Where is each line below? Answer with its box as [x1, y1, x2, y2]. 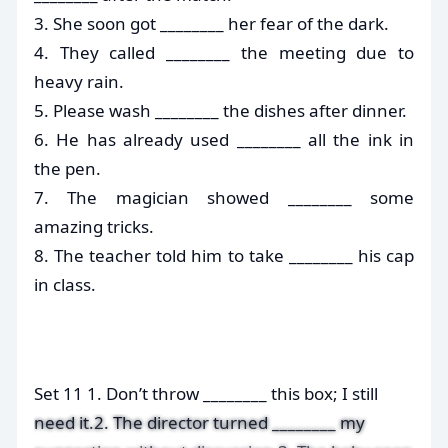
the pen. [34, 156, 101, 180]
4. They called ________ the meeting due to [34, 40, 414, 64]
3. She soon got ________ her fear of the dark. [34, 11, 389, 35]
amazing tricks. [34, 214, 154, 238]
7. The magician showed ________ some [34, 185, 414, 209]
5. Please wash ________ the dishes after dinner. [34, 98, 407, 122]
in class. [34, 272, 96, 296]
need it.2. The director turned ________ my [34, 410, 365, 434]
